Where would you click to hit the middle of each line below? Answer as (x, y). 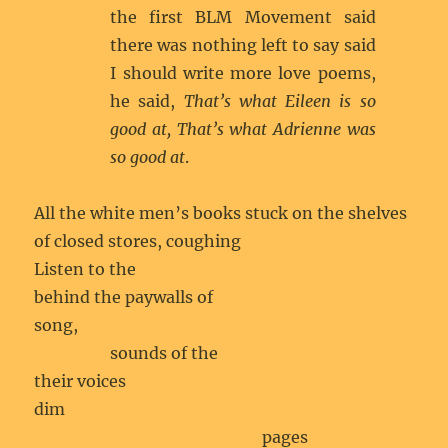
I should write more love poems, (243, 73)
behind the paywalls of (124, 297)
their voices (80, 381)
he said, (147, 101)
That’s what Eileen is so (279, 101)
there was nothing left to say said (243, 45)
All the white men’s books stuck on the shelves (221, 213)
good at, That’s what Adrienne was (243, 129)
